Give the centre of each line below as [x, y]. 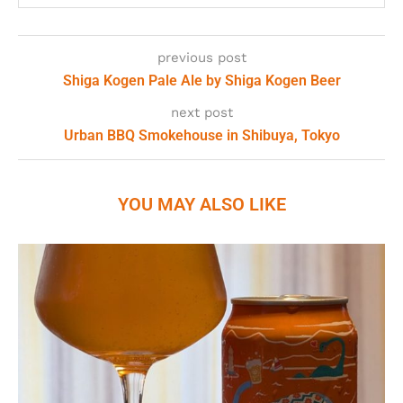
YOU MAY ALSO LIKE [201, 204]
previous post [201, 57]
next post [201, 112]
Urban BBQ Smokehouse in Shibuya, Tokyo [201, 135]
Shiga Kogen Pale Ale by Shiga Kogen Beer [201, 80]
